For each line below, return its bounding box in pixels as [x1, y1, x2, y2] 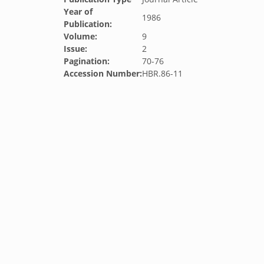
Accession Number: [64, 68, 142, 79]
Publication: [64, 18, 112, 29]
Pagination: [64, 55, 110, 67]
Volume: [64, 31, 97, 42]
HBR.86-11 [142, 68, 183, 79]
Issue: [64, 43, 87, 54]
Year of [64, 6, 93, 17]
